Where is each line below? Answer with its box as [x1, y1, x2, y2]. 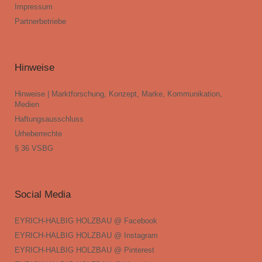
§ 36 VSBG [15, 144, 53, 153]
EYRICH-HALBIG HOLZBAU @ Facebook [15, 216, 157, 226]
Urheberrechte [15, 129, 62, 139]
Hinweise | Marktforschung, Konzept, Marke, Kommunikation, [15, 89, 222, 99]
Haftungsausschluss [15, 115, 84, 124]
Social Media [15, 189, 71, 201]
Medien [15, 100, 39, 109]
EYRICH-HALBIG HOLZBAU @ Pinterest [15, 246, 154, 255]
